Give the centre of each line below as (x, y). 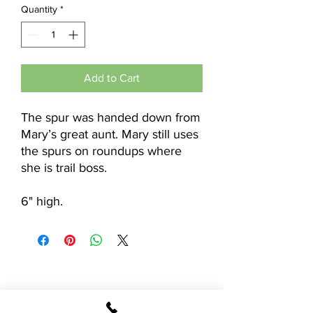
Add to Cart (112, 78)
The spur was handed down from (111, 118)
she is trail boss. (64, 168)
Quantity (39, 9)
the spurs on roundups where (101, 151)
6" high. (42, 202)
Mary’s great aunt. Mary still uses (110, 134)
